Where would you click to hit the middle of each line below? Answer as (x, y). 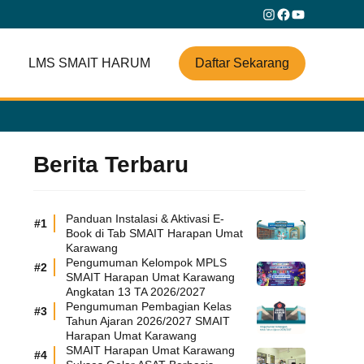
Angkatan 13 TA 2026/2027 (136, 292)
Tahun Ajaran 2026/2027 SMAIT (148, 321)
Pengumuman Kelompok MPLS (146, 262)
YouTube (318, 13)
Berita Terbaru (111, 165)
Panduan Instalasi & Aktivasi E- (145, 219)
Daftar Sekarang (242, 63)
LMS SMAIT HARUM (89, 63)
